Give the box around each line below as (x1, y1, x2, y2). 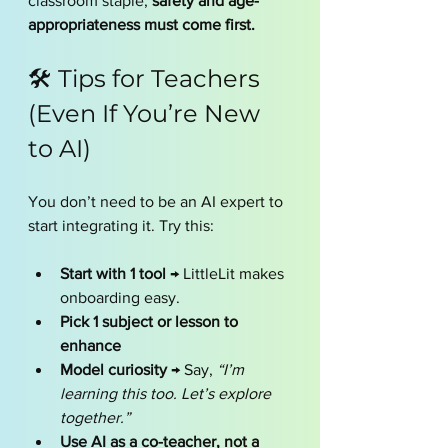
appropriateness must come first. (28, 16, 255, 33)
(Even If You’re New (28, 99, 266, 128)
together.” (60, 409, 130, 426)
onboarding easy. (60, 289, 180, 306)
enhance (60, 337, 121, 354)
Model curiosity (60, 361, 167, 378)
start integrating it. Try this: (28, 217, 214, 234)
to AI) (28, 134, 91, 163)
